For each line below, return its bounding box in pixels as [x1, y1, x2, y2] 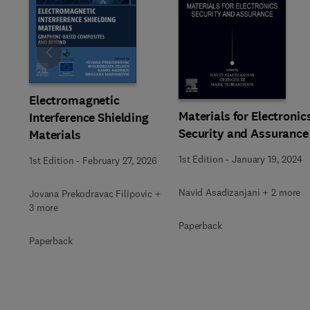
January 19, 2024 [232, 152, 302, 165]
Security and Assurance [179, 125, 309, 142]
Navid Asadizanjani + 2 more [179, 185, 301, 199]
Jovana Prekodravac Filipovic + [29, 188, 161, 200]
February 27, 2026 [82, 154, 157, 167]
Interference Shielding [29, 109, 149, 126]
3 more [29, 201, 59, 214]
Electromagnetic [29, 92, 120, 109]
